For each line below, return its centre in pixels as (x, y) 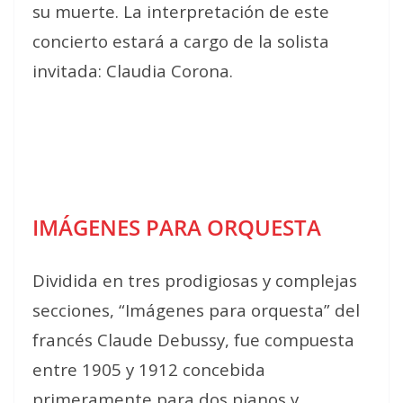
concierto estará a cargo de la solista (181, 40)
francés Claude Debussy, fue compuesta (193, 339)
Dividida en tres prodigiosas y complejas (195, 280)
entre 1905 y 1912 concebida (149, 369)
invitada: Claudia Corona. (133, 70)
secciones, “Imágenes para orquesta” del (196, 309)
